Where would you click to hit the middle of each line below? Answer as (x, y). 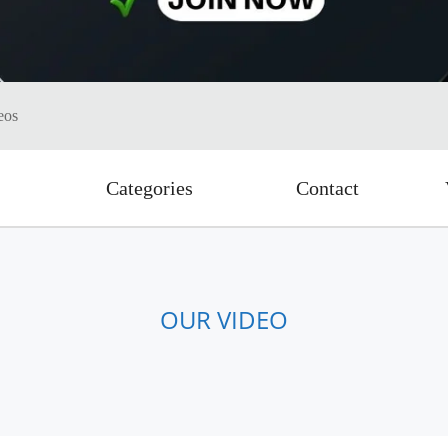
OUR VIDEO (224, 319)
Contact (327, 188)
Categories (149, 188)
